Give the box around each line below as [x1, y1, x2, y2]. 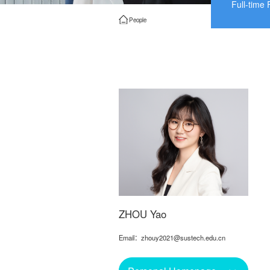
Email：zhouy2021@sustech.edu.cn [119, 233, 225, 243]
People [129, 15, 147, 24]
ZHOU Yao [119, 207, 166, 222]
